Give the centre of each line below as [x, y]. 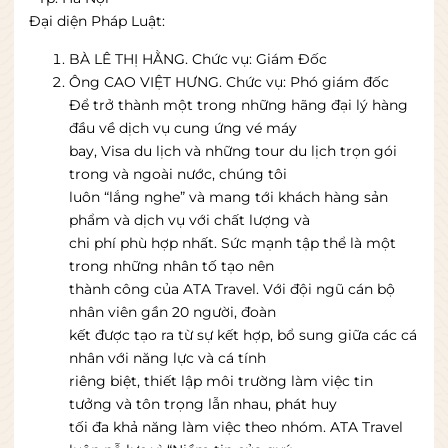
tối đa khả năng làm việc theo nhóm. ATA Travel [236, 427]
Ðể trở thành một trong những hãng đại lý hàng [238, 105]
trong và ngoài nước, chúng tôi [178, 174]
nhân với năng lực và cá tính [167, 358]
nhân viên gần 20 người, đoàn [172, 312]
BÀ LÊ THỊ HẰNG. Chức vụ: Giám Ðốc [198, 59]
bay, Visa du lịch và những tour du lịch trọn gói [233, 151]
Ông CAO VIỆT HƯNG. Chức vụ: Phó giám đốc [229, 82]
